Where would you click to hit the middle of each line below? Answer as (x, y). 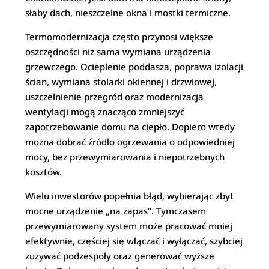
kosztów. (44, 172)
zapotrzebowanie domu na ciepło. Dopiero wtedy (130, 127)
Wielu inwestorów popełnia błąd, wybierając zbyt (130, 196)
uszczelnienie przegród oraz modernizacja (115, 97)
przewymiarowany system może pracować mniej (129, 226)
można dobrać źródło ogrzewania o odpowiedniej (130, 142)
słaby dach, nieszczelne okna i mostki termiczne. (128, 13)
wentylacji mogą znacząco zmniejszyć (105, 112)
